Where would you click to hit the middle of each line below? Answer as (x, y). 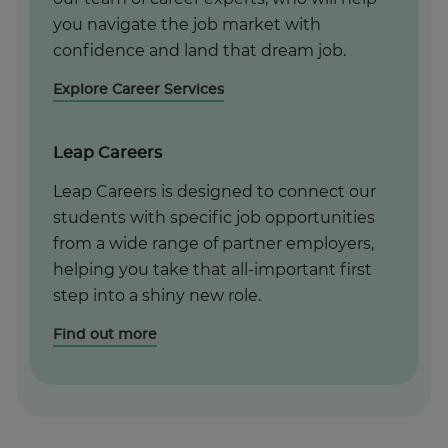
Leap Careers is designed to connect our (214, 191)
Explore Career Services (138, 89)
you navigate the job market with (187, 24)
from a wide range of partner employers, (213, 243)
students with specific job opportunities (214, 217)
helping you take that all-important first (212, 269)
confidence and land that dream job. (199, 50)
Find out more (105, 334)
